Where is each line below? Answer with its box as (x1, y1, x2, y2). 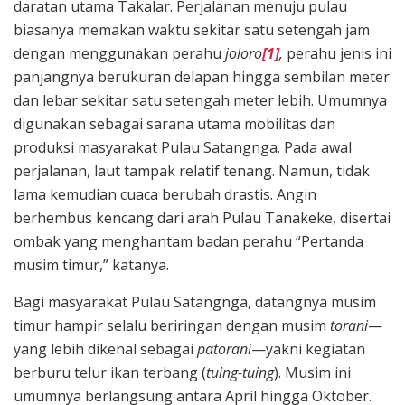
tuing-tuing (206, 363, 274, 383)
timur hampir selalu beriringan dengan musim (14, 316, 330, 336)
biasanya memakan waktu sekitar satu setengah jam (14, 20, 370, 41)
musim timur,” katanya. (14, 255, 169, 276)
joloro (225, 43, 262, 64)
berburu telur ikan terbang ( (14, 363, 206, 383)
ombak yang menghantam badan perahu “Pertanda (14, 231, 363, 252)
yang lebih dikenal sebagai (14, 339, 197, 360)
